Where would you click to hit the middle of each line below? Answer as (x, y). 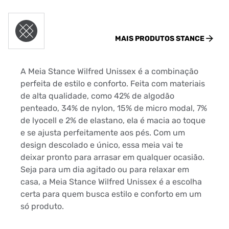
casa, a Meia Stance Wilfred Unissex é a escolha (111, 182)
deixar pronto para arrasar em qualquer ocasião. (112, 157)
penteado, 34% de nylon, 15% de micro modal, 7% (114, 108)
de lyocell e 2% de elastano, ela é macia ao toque (113, 120)
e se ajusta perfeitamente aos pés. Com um (103, 133)
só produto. (42, 206)
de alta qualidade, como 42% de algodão (97, 96)
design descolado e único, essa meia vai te (102, 145)
